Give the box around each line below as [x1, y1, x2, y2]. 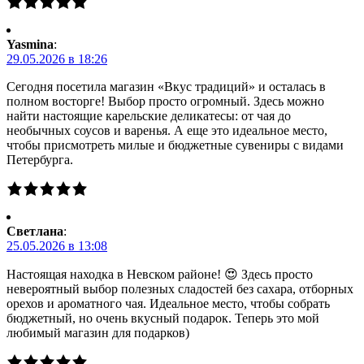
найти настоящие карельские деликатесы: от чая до [6, 108, 291, 123]
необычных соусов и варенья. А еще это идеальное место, [6, 123, 327, 137]
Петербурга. [6, 152, 73, 167]
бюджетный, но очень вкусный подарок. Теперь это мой [6, 310, 319, 325]
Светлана [6, 223, 63, 238]
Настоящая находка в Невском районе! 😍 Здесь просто [6, 266, 313, 281]
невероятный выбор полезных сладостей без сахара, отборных [6, 281, 353, 296]
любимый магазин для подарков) [6, 325, 189, 340]
